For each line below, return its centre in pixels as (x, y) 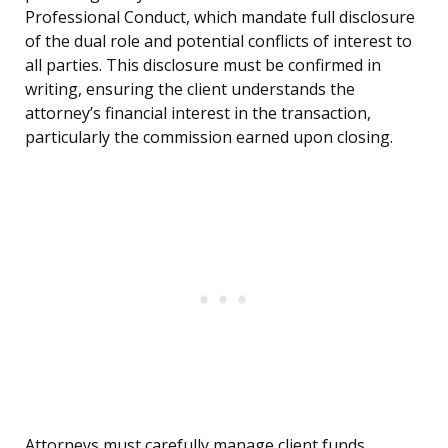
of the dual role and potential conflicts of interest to (218, 41)
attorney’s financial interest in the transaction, (198, 113)
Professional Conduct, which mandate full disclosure (220, 17)
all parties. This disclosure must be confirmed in (203, 65)
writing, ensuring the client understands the (190, 89)
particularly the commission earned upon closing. (209, 137)
